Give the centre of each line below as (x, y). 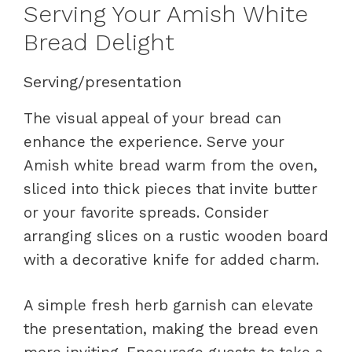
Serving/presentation (103, 81)
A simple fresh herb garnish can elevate (169, 305)
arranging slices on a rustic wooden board (176, 236)
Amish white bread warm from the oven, (170, 165)
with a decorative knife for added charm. (171, 259)
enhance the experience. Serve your (154, 141)
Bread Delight (99, 42)
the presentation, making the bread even (171, 329)
